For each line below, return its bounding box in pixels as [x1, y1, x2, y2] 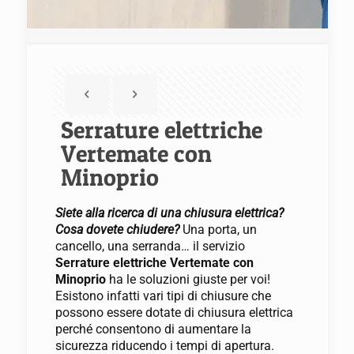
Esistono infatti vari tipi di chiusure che [55, 288, 271, 303]
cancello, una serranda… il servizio [55, 239, 245, 254]
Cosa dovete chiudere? [55, 222, 179, 237]
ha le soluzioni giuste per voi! [108, 272, 270, 287]
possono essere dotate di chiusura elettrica [55, 305, 293, 320]
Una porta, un [179, 222, 257, 237]
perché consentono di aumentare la [55, 322, 251, 337]
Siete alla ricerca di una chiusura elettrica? [55, 205, 284, 220]
